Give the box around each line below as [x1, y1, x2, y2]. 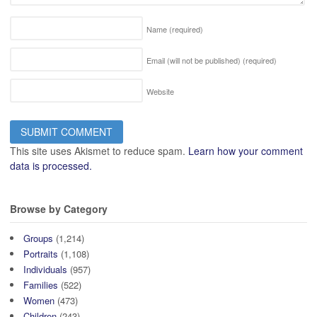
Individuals [23, 263, 67, 277]
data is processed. [10, 158, 92, 173]
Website [146, 85, 174, 97]
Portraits [23, 247, 58, 261]
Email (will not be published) [146, 54, 243, 66]
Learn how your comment [188, 143, 303, 158]
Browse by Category [10, 201, 108, 216]
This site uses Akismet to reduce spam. [10, 143, 188, 158]
